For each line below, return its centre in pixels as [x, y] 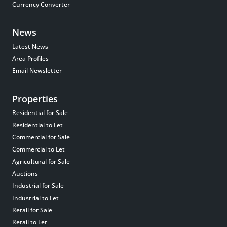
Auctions [25, 174]
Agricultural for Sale [41, 162]
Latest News [30, 47]
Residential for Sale [40, 113]
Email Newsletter [37, 71]
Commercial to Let [39, 149]
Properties [35, 99]
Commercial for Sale [41, 137]
